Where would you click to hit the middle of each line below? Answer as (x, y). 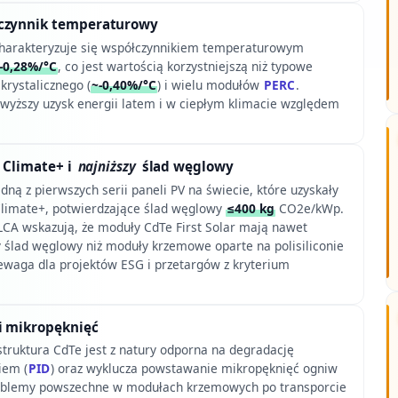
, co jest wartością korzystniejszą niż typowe (185, 66)
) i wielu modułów (210, 84)
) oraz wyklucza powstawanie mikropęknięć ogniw (194, 369)
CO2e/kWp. (309, 208)
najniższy (107, 167)
